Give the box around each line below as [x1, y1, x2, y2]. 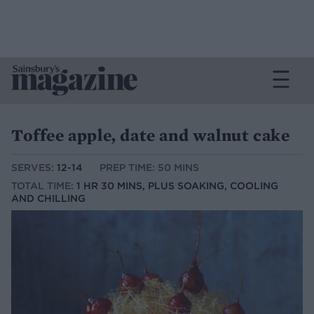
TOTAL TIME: [11, 179, 76, 193]
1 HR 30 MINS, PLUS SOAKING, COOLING [76, 179, 278, 193]
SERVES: [11, 161, 57, 175]
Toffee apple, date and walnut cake [11, 124, 290, 146]
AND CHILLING [11, 192, 86, 205]
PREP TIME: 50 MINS [100, 161, 199, 175]
